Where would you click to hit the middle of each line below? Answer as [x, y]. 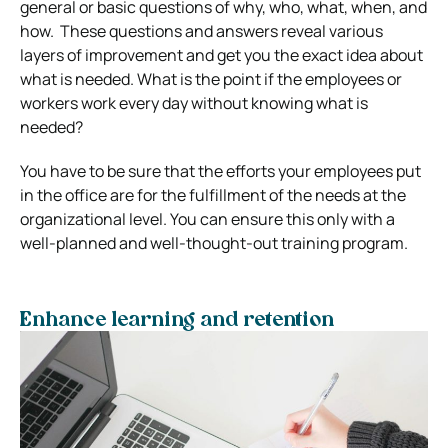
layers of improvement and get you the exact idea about [221, 54]
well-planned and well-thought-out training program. [214, 242]
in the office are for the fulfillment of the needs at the [213, 194]
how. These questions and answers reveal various [201, 30]
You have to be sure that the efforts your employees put [220, 170]
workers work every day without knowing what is [194, 102]
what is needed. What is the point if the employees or [211, 78]
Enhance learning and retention [177, 320]
